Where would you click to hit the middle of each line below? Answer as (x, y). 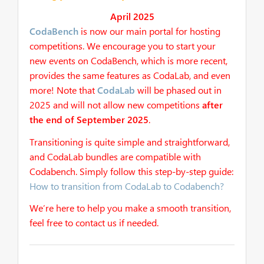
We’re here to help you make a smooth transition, (130, 208)
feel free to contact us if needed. (94, 223)
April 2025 (132, 16)
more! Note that (63, 90)
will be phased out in (178, 90)
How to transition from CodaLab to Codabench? (127, 186)
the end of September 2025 (89, 120)
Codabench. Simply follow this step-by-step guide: (131, 171)
